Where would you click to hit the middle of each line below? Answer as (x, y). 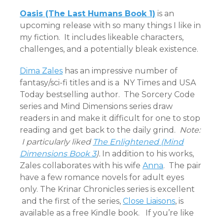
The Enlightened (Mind (138, 142)
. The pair (182, 166)
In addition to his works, (147, 154)
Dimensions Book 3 (58, 154)
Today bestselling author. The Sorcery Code (107, 95)
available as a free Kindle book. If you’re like (107, 213)
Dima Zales (41, 71)
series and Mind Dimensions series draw (96, 107)
